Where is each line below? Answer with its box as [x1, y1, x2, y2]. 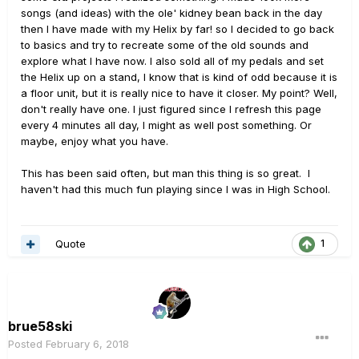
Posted [8, 337, 46, 351]
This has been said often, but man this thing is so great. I [21, 167, 310, 180]
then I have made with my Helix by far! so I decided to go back [21, 22, 334, 36]
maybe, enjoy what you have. [21, 135, 168, 148]
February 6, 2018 [46, 337, 129, 351]
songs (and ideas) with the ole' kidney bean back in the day [21, 6, 322, 20]
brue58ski [8, 318, 72, 335]
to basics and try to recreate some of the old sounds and [21, 38, 309, 52]
